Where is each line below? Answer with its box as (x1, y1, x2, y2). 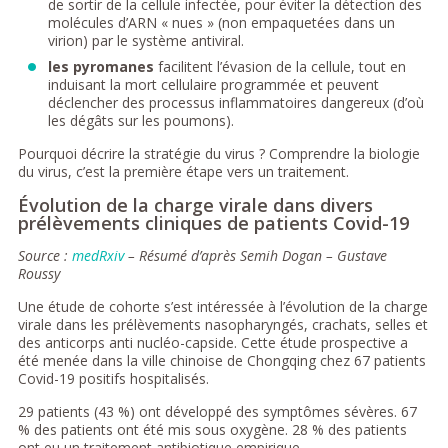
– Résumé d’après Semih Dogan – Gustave (123, 245, 387, 265)
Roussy (17, 263, 60, 283)
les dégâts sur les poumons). (47, 110, 234, 130)
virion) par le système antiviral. (47, 30, 244, 50)
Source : (17, 245, 72, 265)
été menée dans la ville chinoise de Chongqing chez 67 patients (17, 350, 426, 370)
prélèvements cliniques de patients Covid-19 (17, 210, 409, 235)
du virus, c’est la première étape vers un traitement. (17, 161, 349, 181)
